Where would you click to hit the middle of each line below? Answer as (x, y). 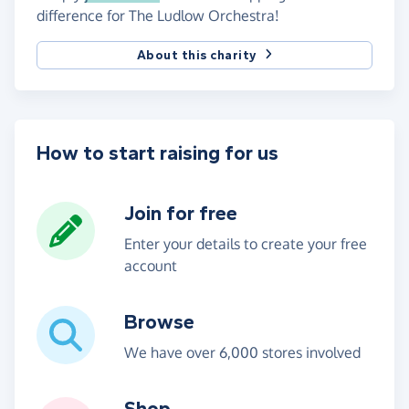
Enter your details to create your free (246, 243)
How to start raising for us (157, 153)
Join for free (181, 213)
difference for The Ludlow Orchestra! (158, 15)
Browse (159, 322)
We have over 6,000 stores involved (242, 352)
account (151, 265)
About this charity (197, 55)
